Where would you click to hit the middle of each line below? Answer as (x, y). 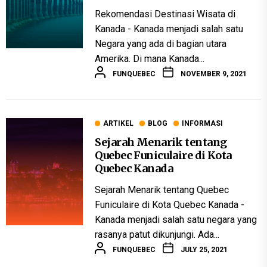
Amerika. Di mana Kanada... (150, 59)
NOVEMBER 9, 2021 (214, 74)
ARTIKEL (119, 124)
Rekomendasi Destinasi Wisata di (165, 14)
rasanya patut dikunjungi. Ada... (157, 235)
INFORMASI (203, 124)
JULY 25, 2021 (204, 249)
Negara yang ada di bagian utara (161, 44)
